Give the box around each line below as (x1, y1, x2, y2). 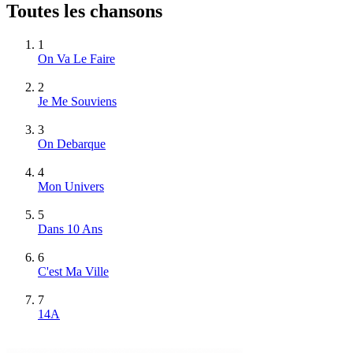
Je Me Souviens (38, 94, 117, 108)
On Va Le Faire (38, 51, 115, 65)
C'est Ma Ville (38, 264, 109, 278)
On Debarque (38, 136, 106, 150)
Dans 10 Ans (38, 221, 102, 236)
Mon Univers (38, 179, 104, 193)
